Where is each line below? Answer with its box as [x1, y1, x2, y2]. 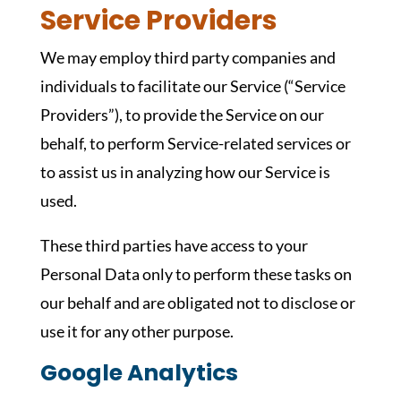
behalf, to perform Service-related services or [39, 133, 351, 153]
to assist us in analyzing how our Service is [39, 162, 330, 182]
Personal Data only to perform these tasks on [39, 264, 352, 284]
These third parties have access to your [39, 235, 308, 255]
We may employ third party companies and [39, 47, 336, 67]
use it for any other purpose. [39, 321, 234, 341]
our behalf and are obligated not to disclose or [39, 293, 355, 312]
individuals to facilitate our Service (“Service [39, 76, 346, 96]
